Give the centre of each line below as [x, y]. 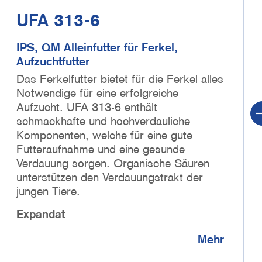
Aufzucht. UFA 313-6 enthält [87, 107]
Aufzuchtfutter [53, 61]
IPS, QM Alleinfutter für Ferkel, [97, 47]
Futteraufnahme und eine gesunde [101, 149]
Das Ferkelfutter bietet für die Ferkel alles [120, 79]
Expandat [41, 214]
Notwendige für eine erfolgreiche [97, 93]
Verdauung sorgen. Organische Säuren [113, 163]
